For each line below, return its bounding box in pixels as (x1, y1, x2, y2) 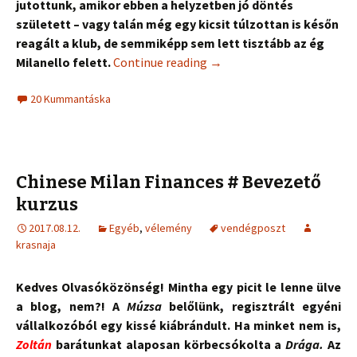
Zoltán (16, 336, 52, 352)
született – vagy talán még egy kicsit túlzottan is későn (16, 16, 339, 32)
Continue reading (113, 54, 210, 70)
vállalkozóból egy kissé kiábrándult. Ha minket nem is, (16, 317, 341, 333)
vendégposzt (221, 221, 285, 235)
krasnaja (16, 237, 56, 252)
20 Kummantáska (30, 92, 111, 106)
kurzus (16, 194, 78, 215)
